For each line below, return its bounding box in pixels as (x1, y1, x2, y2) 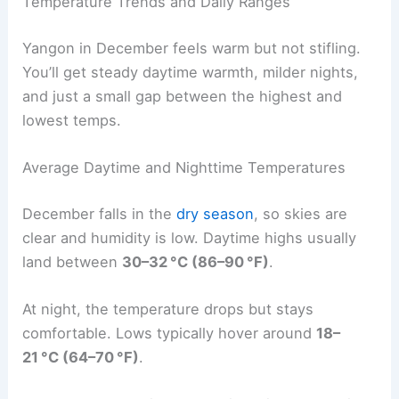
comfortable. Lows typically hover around (22, 324, 317, 343)
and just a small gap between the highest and (22, 86, 343, 105)
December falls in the (22, 204, 177, 223)
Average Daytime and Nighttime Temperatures (22, 159, 346, 177)
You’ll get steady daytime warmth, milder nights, (22, 62, 359, 81)
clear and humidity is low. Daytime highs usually (22, 228, 357, 247)
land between (22, 252, 123, 271)
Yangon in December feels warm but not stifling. (22, 38, 362, 57)
